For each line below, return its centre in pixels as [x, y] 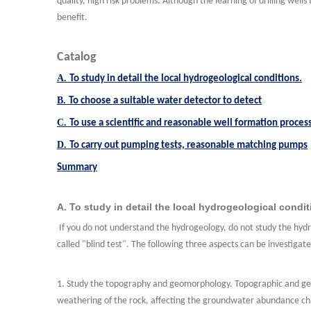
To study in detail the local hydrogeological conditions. [186, 79]
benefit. [72, 18]
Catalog [77, 57]
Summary [77, 168]
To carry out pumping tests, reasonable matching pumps [188, 145]
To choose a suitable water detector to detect [165, 101]
